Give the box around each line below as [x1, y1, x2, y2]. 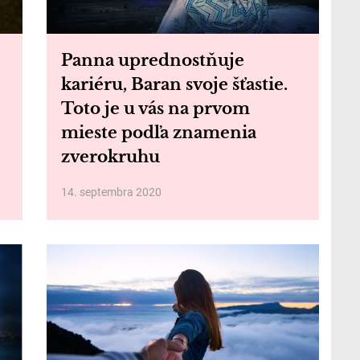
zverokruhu [60, 147, 160, 166]
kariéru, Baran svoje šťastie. [60, 75, 288, 94]
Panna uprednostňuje [60, 51, 244, 70]
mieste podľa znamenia [60, 123, 256, 142]
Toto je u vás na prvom [60, 99, 250, 118]
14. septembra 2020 [60, 186, 162, 198]
